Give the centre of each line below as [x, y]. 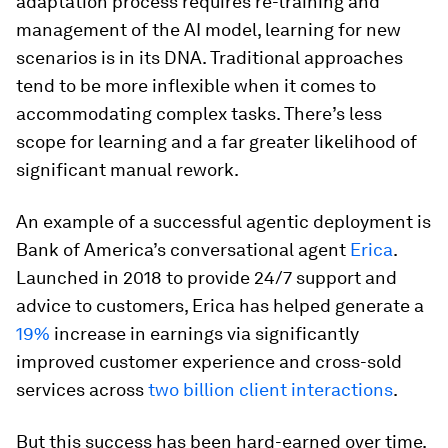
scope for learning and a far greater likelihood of [216, 142]
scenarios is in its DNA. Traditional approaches [209, 58]
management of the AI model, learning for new [208, 30]
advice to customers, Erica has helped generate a [220, 306]
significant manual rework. [127, 170]
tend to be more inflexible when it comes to [196, 86]
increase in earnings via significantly [204, 334]
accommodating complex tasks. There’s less [199, 114]
